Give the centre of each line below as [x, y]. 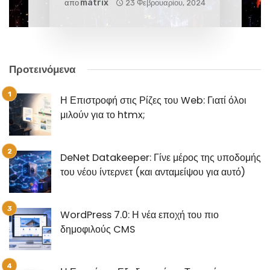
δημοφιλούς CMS [98, 229]
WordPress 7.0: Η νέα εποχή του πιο [140, 215]
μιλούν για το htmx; [103, 115]
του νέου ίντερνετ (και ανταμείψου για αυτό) [153, 172]
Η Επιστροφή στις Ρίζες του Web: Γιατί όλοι [153, 100]
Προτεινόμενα [42, 69]
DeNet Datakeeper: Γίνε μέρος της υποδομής [161, 158]
